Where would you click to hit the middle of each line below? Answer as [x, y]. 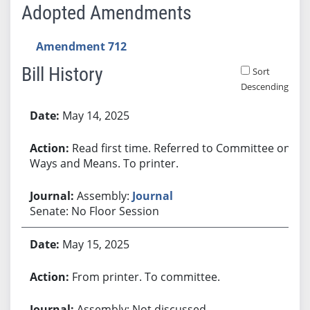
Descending [264, 86]
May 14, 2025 [95, 115]
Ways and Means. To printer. [104, 163]
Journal [152, 195]
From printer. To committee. [146, 276]
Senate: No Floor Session [94, 211]
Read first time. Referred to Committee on [181, 148]
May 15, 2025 [95, 244]
